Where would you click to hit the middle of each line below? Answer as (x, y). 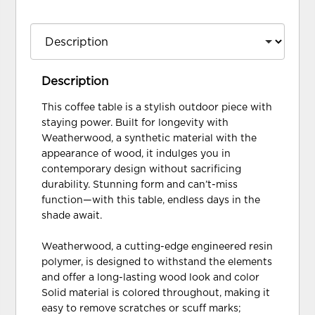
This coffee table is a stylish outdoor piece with (157, 107)
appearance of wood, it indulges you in (136, 154)
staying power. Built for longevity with (135, 123)
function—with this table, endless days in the (151, 200)
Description (75, 81)
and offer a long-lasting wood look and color (151, 277)
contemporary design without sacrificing (142, 169)
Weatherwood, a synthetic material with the (149, 138)
